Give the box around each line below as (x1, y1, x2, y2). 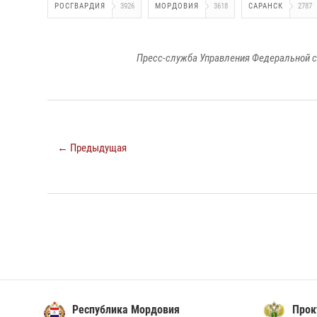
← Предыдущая (57, 142, 127, 154)
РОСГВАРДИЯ (54, 1, 105, 11)
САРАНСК (248, 1, 283, 11)
